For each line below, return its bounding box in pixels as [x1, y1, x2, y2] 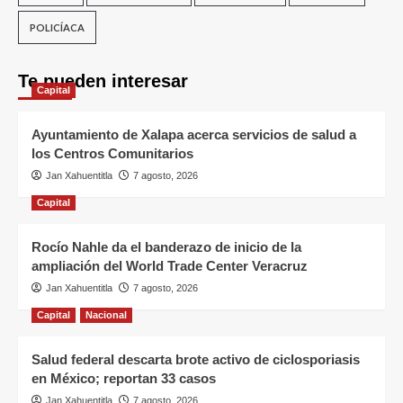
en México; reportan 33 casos [31, 371, 216, 387]
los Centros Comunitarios [31, 146, 193, 162]
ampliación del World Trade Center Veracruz [31, 258, 308, 274]
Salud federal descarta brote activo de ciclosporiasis [31, 352, 360, 368]
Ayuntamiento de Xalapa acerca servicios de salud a [31, 127, 356, 143]
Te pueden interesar [18, 71, 188, 92]
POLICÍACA [30, 22, 85, 34]
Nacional [85, 309, 127, 321]
